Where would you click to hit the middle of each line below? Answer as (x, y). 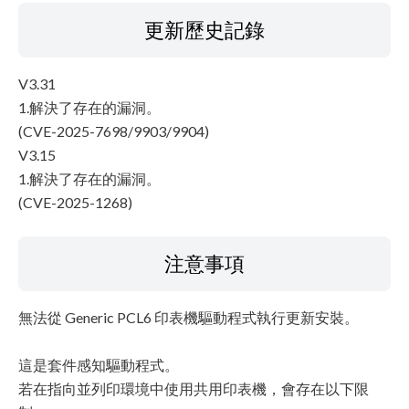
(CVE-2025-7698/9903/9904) (114, 131)
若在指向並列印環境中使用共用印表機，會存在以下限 (194, 388)
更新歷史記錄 (204, 30)
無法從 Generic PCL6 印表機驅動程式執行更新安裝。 (189, 317)
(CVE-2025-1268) (75, 202)
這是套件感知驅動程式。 (99, 365)
